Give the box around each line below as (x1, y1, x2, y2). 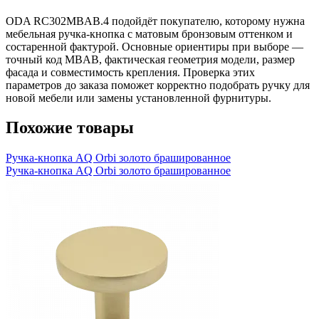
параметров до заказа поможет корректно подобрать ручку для (6, 78, 310, 91)
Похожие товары (6, 118, 134, 137)
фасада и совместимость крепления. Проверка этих (6, 66, 255, 78)
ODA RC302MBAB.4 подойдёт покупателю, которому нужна (6, 14, 305, 27)
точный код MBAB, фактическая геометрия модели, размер (6, 53, 295, 66)
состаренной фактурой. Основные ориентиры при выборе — (6, 40, 303, 53)
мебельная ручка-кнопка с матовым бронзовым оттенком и (6, 27, 293, 40)
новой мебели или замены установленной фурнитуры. (6, 91, 271, 104)
